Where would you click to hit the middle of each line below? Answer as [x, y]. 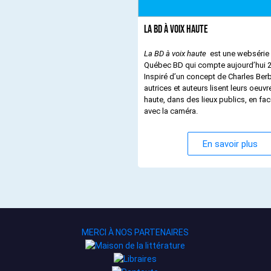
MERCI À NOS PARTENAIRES [135, 233]
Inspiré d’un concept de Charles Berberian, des [200, 77]
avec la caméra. [171, 111]
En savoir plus [230, 144]
